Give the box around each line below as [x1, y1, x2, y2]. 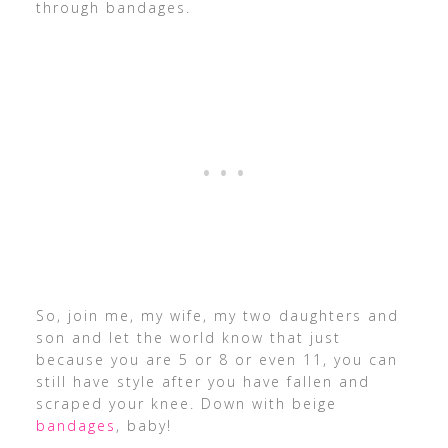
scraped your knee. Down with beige [35, 394, 337, 414]
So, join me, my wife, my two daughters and [35, 306, 399, 326]
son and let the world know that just [35, 328, 341, 348]
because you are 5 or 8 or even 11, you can [35, 350, 398, 370]
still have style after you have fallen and [35, 372, 370, 392]
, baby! [115, 416, 172, 436]
